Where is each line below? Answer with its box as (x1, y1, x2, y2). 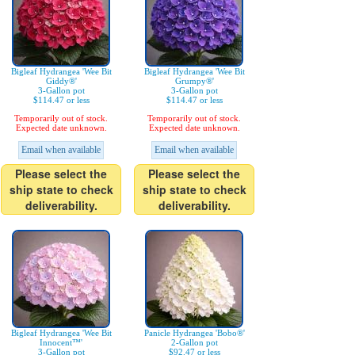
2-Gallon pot (170, 338, 218, 348)
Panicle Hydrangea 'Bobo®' (143, 328, 245, 338)
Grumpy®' (174, 76, 214, 86)
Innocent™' (40, 338, 82, 348)
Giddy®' (45, 76, 77, 86)
